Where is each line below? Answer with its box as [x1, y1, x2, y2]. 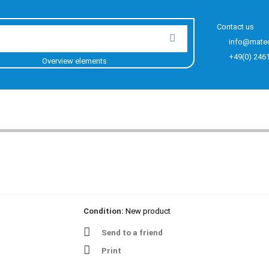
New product [125, 207, 171, 216]
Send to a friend [101, 228, 163, 237]
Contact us [217, 22, 255, 31]
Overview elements [41, 56, 107, 65]
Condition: [83, 207, 124, 216]
